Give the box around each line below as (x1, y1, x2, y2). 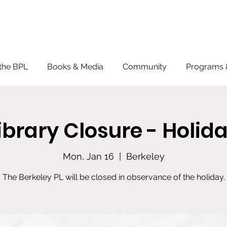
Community (123, 62, 167, 71)
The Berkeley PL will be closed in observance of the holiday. (2, 172, 225, 182)
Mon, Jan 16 (62, 151, 114, 162)
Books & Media (47, 62, 103, 71)
